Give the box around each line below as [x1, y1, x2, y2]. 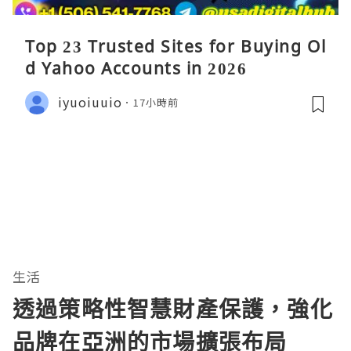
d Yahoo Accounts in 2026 [25, 56, 247, 79]
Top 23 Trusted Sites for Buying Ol [25, 34, 326, 57]
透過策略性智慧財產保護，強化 [13, 293, 333, 324]
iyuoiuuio [58, 92, 122, 112]
